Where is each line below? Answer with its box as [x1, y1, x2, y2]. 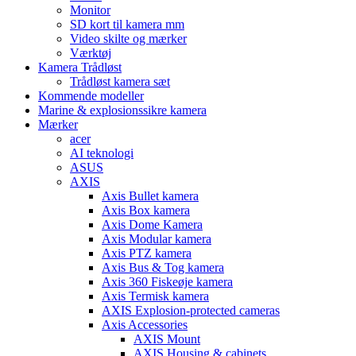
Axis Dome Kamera [102, 217, 203, 231]
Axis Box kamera [102, 203, 190, 217]
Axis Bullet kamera [102, 188, 199, 203]
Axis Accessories [102, 317, 188, 331]
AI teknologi [70, 145, 133, 160]
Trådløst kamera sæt [70, 74, 170, 88]
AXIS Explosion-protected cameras [102, 303, 280, 317]
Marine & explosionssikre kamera [38, 103, 207, 117]
